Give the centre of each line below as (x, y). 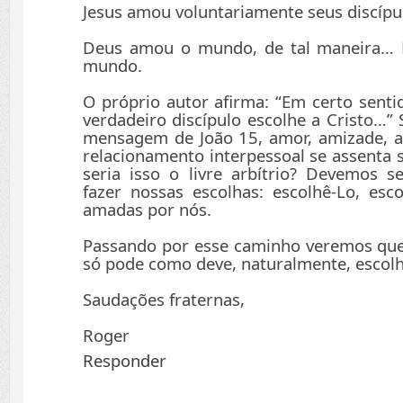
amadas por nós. (147, 210)
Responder (125, 361)
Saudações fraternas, (164, 300)
